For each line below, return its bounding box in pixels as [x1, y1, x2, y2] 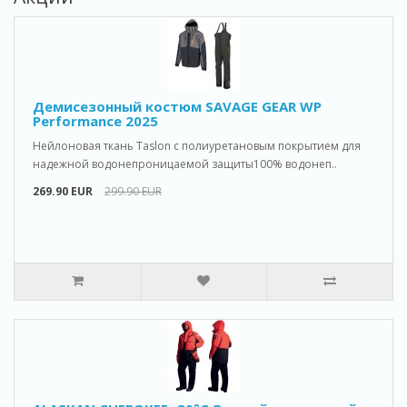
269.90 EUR [33, 184, 93, 199]
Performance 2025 [33, 112, 158, 130]
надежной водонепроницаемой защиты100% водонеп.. [33, 156, 337, 172]
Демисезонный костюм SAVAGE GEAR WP [33, 97, 322, 115]
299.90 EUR [104, 184, 162, 199]
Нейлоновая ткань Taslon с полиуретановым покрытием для [33, 138, 361, 154]
